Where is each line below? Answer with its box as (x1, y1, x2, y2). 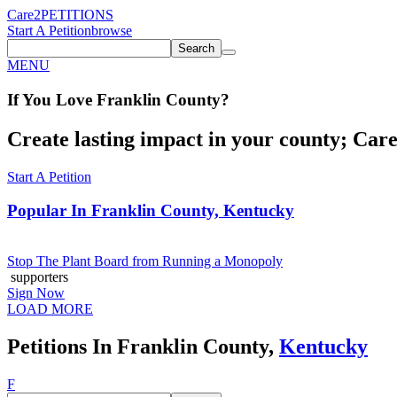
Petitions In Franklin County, (7, 334, 279, 358)
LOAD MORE (7, 300, 93, 316)
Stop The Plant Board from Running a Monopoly (7, 253, 283, 269)
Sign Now (7, 284, 65, 300)
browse (91, 23, 132, 38)
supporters (7, 269, 68, 284)
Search (178, 42, 214, 55)
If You (7, 90, 51, 109)
